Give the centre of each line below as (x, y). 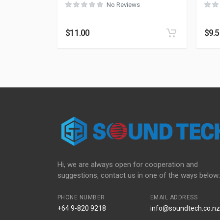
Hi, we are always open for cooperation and (128, 165)
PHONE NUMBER (81, 197)
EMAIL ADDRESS (174, 197)
